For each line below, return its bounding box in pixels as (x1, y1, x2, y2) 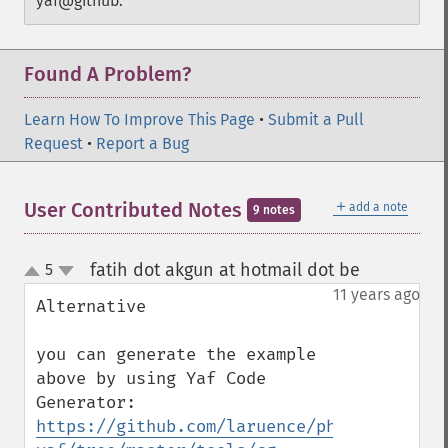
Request (24, 134, 83, 153)
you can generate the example (36, 344, 316, 365)
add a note (349, 200, 408, 214)
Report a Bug (96, 134, 189, 153)
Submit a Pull (268, 110, 364, 129)
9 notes (253, 203, 295, 217)
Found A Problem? (24, 62, 191, 86)
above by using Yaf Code (36, 368, 266, 389)
